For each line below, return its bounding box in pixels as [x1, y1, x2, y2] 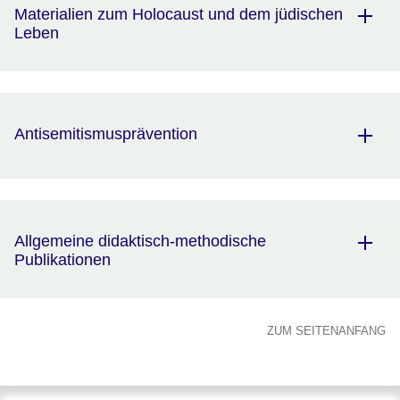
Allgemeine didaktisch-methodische [14, 232, 266, 251]
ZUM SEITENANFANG [267, 324, 386, 338]
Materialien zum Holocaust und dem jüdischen [14, 5, 343, 24]
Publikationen [14, 251, 111, 270]
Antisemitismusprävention [14, 125, 197, 144]
